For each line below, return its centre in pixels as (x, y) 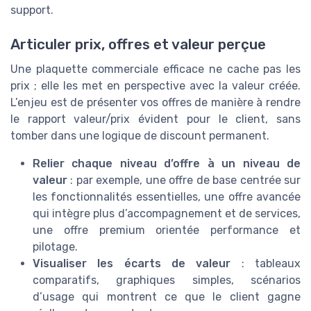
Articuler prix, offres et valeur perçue (138, 44)
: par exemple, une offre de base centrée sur (184, 180)
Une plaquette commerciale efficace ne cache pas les (155, 69)
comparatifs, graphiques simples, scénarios (167, 280)
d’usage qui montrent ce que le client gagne (167, 296)
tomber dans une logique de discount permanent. (140, 135)
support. (32, 10)
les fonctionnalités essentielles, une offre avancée (167, 196)
